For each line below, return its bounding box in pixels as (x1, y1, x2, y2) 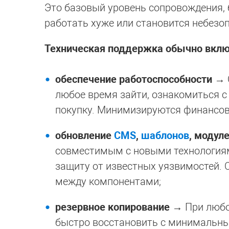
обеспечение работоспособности (55, 73, 212, 85)
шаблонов (141, 129, 189, 142)
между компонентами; (55, 175, 161, 188)
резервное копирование (55, 200, 170, 213)
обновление (55, 129, 114, 142)
